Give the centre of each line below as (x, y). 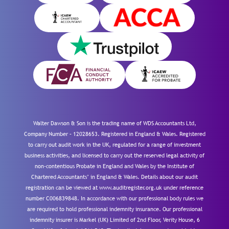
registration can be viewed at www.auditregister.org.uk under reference (114, 187)
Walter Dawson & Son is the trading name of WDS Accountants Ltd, (114, 123)
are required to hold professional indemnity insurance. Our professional (114, 209)
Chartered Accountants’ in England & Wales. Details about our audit (114, 177)
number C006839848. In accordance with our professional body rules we (114, 198)
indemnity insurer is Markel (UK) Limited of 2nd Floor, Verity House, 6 (114, 220)
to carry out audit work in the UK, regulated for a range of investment (114, 144)
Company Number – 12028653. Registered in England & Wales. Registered (114, 134)
